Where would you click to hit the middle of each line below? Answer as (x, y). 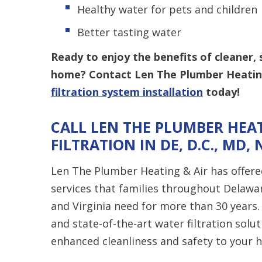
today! (221, 92)
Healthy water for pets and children (167, 9)
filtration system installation (127, 92)
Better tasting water (129, 32)
